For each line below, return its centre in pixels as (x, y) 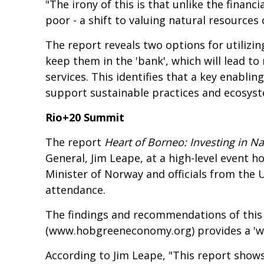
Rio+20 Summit (85, 118)
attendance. (75, 190)
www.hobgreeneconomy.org (120, 231)
